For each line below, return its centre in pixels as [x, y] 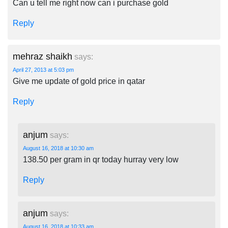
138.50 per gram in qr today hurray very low [101, 160]
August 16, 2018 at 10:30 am [58, 148]
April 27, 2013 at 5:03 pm [43, 70]
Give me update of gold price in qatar [79, 81]
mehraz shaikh [42, 56]
